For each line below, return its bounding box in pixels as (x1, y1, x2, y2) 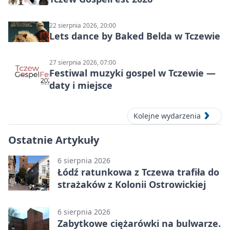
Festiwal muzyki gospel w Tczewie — (49, 67, 216, 80)
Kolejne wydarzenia (133, 111, 201, 121)
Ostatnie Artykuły (8, 133, 99, 147)
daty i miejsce (49, 79, 112, 92)
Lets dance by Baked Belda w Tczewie (49, 30, 220, 43)
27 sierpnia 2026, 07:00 (49, 58, 116, 67)
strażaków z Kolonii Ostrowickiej (57, 178, 206, 191)
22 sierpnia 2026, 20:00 (49, 21, 116, 30)
